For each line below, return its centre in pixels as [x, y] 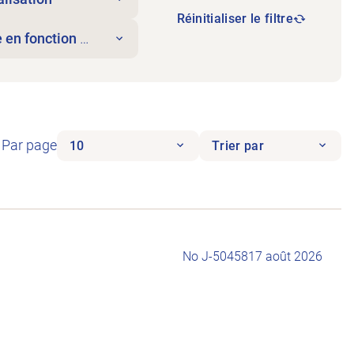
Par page [29, 146]
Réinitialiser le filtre [235, 19]
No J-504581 [219, 256]
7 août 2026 [289, 256]
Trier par [238, 145]
